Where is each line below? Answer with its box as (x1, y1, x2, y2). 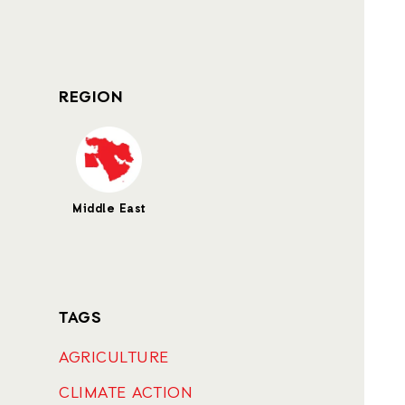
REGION (59, 87, 122, 108)
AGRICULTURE (59, 347, 169, 369)
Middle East (72, 202, 146, 217)
